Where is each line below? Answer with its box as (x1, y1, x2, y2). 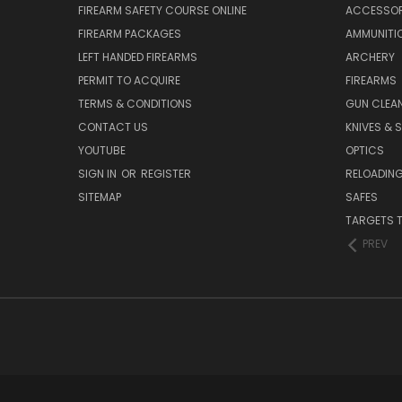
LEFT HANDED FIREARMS (78, 49, 197, 66)
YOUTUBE (78, 143, 126, 159)
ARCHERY (345, 49, 395, 66)
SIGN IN (78, 166, 119, 182)
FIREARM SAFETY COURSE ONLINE (78, 3, 247, 19)
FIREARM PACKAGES (78, 26, 181, 42)
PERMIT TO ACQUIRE (78, 73, 180, 89)
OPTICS (345, 143, 384, 159)
